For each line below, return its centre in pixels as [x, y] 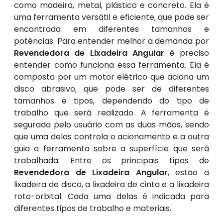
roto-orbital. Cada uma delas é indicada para [111, 196]
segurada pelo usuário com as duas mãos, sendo [111, 125]
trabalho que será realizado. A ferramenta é [111, 113]
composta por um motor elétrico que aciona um [111, 77]
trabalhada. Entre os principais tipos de [111, 161]
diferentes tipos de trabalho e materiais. [93, 208]
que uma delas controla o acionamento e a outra [111, 137]
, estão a [188, 172]
